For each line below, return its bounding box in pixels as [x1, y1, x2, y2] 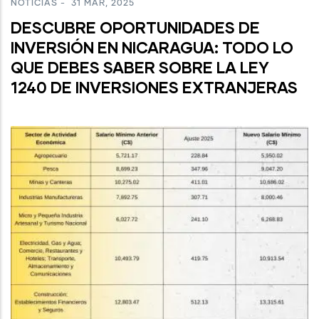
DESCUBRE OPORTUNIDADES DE [11, 17, 260, 37]
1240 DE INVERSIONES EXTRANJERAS [11, 77, 298, 97]
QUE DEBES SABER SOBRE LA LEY [11, 57, 269, 77]
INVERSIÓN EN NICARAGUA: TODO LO [11, 37, 293, 57]
